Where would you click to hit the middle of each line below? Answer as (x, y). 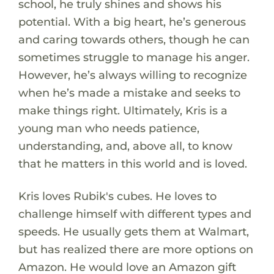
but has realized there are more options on (135, 249)
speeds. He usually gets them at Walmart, (133, 231)
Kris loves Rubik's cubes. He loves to (117, 196)
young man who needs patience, (109, 128)
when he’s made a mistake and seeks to (129, 92)
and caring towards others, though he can (134, 39)
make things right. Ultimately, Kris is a (123, 110)
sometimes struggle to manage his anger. (134, 57)
